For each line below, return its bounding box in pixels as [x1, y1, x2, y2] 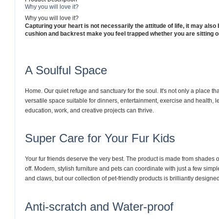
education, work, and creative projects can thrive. [25, 107, 154, 114]
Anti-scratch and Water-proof [25, 199, 174, 213]
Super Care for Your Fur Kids [25, 131, 175, 145]
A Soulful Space [25, 64, 107, 77]
